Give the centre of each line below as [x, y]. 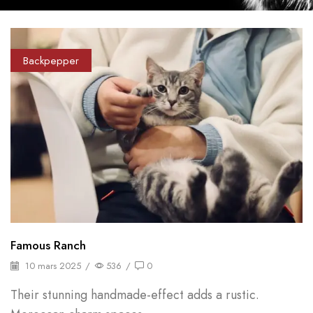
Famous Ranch [48, 245]
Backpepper [51, 60]
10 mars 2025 [52, 265]
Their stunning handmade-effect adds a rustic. [135, 294]
